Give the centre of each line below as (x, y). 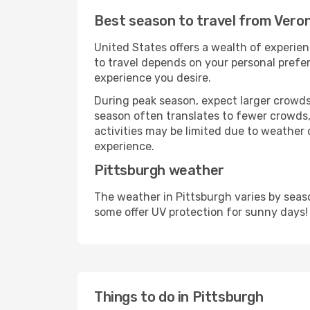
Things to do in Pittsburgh (179, 297)
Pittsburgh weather (159, 170)
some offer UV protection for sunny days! (201, 212)
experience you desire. (153, 78)
